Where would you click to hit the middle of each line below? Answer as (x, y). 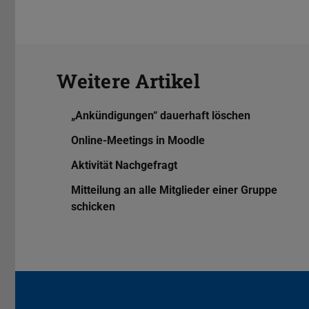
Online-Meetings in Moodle (138, 141)
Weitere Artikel (128, 81)
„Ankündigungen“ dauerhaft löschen (160, 116)
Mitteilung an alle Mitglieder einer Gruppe (174, 190)
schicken (93, 207)
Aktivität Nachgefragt (124, 166)
